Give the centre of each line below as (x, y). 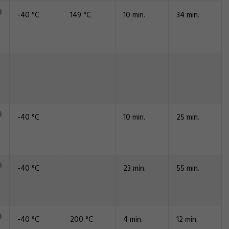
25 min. (188, 118)
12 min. (187, 220)
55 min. (188, 169)
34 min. (188, 15)
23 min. (134, 169)
